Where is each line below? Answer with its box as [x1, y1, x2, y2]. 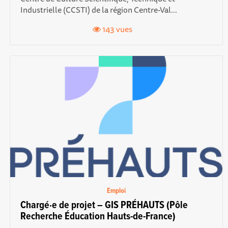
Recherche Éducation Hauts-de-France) [20, 210, 176, 224]
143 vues [100, 22, 132, 36]
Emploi [106, 186, 126, 196]
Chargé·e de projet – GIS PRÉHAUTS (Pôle [20, 199, 188, 213]
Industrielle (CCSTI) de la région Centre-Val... [20, 3, 177, 17]
